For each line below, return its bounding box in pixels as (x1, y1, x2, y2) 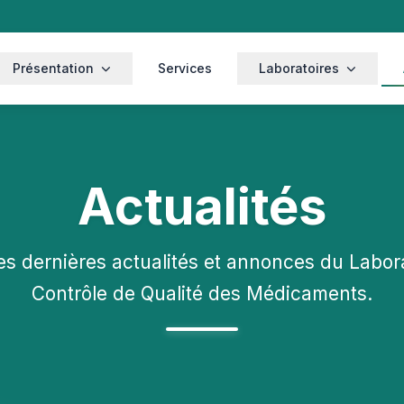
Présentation (13, 60, 94, 76)
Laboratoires (259, 60, 339, 76)
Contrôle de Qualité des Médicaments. (32, 282, 372, 305)
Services (158, 60, 212, 76)
